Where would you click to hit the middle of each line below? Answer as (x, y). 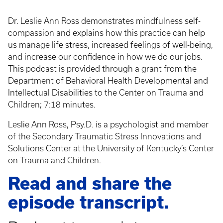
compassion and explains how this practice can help (107, 33)
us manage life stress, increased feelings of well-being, (111, 45)
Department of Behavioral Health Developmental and (108, 81)
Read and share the (90, 183)
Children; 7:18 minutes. (53, 105)
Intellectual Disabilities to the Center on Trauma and (106, 93)
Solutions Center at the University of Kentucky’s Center (111, 148)
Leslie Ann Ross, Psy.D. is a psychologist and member (108, 124)
